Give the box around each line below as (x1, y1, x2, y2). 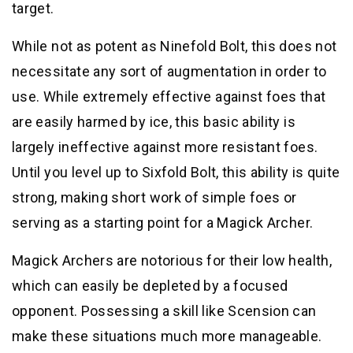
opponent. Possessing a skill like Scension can (12, 303, 317, 320)
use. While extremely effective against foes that (12, 88, 326, 106)
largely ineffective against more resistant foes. (12, 139, 318, 156)
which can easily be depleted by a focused (12, 277, 288, 295)
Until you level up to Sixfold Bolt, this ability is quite (12, 164, 340, 181)
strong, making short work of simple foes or (12, 189, 297, 206)
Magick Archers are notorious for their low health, (12, 252, 332, 269)
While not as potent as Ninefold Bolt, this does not (12, 38, 337, 55)
